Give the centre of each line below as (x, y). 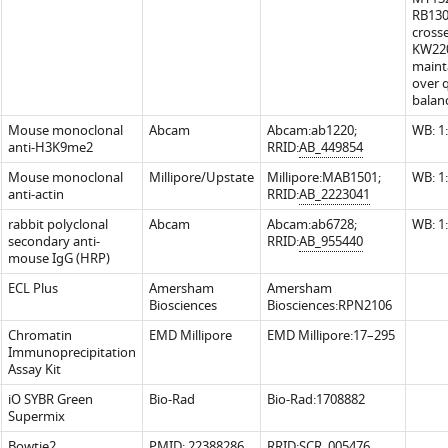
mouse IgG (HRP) (58, 258)
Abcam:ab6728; (311, 224)
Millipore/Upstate (201, 177)
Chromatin (39, 335)
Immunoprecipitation (71, 352)
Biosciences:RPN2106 (329, 305)
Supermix (36, 416)
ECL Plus (32, 288)
